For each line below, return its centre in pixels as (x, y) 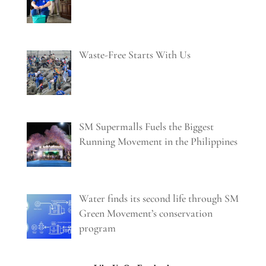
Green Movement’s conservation (146, 213)
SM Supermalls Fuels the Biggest (147, 126)
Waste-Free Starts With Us (135, 54)
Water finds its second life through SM (159, 198)
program (98, 228)
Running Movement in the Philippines (159, 141)
